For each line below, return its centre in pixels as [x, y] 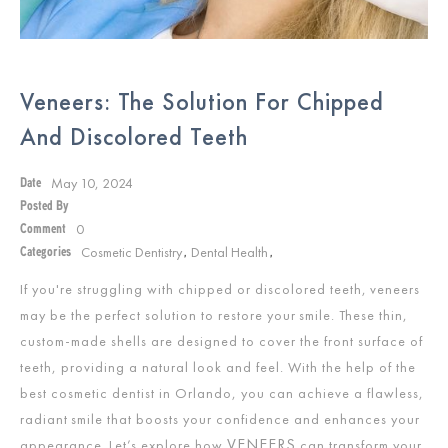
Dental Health [229, 251]
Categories [45, 251]
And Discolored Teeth [134, 136]
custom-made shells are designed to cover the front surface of [221, 340]
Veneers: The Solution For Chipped [202, 101]
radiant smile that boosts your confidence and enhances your [220, 418]
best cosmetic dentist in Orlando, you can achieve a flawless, [222, 392]
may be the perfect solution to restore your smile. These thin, [214, 314]
